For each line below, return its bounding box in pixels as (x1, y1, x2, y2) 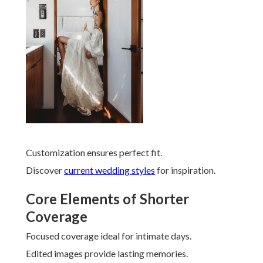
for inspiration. (155, 164, 215, 176)
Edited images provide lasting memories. (26, 248, 188, 259)
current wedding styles (64, 164, 155, 176)
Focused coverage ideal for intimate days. (26, 230, 191, 242)
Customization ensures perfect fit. (26, 147, 162, 159)
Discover (26, 164, 64, 176)
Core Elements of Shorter (26, 190, 189, 208)
